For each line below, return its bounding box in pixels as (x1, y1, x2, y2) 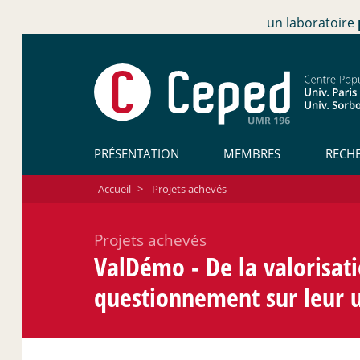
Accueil (97, 181, 131, 196)
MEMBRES (223, 145, 281, 162)
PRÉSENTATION (94, 145, 179, 162)
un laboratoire (267, 14, 358, 31)
